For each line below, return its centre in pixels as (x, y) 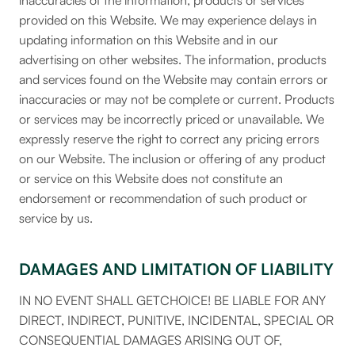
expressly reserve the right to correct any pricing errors (169, 139)
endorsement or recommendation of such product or (163, 198)
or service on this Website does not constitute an (151, 178)
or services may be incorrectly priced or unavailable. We (172, 119)
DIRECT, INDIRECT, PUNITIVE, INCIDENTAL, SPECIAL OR (176, 320)
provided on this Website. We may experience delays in (168, 20)
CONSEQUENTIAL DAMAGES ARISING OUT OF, (151, 340)
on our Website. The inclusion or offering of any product (172, 158)
